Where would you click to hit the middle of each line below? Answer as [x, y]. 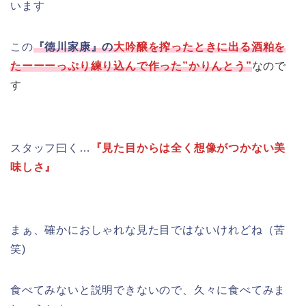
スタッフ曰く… [51, 148]
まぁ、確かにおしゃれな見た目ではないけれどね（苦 [148, 230]
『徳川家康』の [73, 47]
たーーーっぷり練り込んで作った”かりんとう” [131, 66]
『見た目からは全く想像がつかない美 [188, 148]
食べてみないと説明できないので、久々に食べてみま [148, 290]
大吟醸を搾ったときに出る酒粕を [200, 47]
